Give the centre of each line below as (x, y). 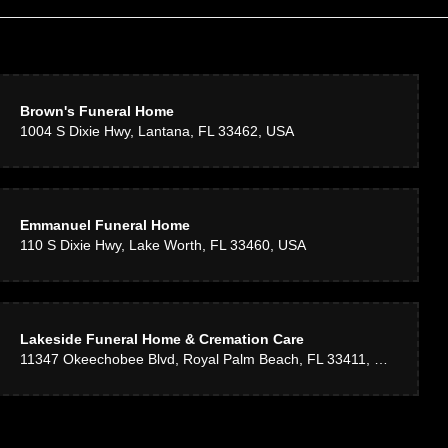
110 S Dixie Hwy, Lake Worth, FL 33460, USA (163, 245)
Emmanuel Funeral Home (105, 225)
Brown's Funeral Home (97, 111)
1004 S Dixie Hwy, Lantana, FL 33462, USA (157, 131)
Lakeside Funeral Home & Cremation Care (162, 339)
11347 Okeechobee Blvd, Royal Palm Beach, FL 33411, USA (381, 359)
